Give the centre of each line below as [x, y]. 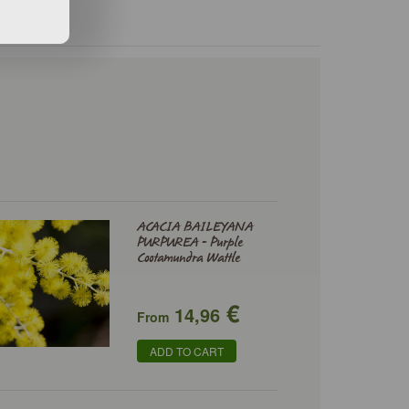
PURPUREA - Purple [189, 243]
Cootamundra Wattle [188, 258]
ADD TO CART [186, 351]
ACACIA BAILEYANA [194, 227]
